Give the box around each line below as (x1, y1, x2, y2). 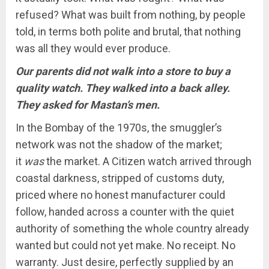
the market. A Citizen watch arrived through (44, 155, 252, 168)
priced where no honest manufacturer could (16, 189, 225, 201)
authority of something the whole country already (16, 222, 249, 235)
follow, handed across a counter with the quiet (16, 205, 234, 218)
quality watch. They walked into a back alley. (16, 82, 230, 94)
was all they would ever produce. (16, 42, 171, 55)
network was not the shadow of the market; (16, 138, 222, 151)
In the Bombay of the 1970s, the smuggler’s (16, 121, 222, 134)
